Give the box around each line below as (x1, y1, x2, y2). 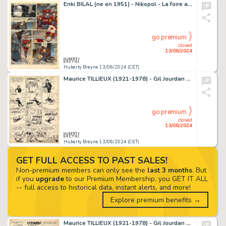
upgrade (35, 174, 64, 184)
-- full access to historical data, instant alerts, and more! (16, 182, 191, 192)
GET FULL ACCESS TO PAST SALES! (16, 154, 167, 166)
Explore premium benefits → (110, 195, 201, 205)
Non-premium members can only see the (16, 165, 147, 175)
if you (16, 174, 36, 184)
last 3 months (147, 165, 192, 175)
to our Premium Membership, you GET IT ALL (64, 174, 208, 184)
